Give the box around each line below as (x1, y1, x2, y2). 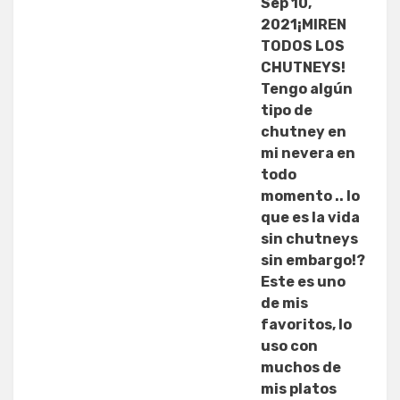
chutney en (261, 123, 346, 141)
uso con (261, 337, 318, 355)
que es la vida (261, 209, 360, 227)
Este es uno (261, 273, 346, 291)
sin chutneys (261, 230, 358, 248)
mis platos (261, 380, 337, 398)
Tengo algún (261, 80, 353, 98)
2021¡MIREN (261, 16, 346, 34)
